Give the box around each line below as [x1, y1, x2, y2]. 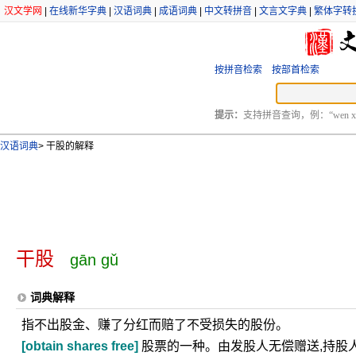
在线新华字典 [49, 6, 106, 17]
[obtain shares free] [21, 339, 138, 353]
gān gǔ [70, 251, 118, 269]
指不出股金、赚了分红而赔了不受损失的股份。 [21, 318, 288, 331]
